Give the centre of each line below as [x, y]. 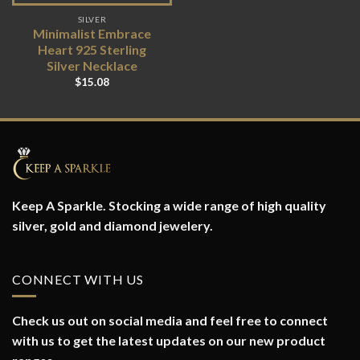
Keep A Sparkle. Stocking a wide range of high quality [169, 205]
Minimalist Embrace [92, 34]
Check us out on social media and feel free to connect [170, 321]
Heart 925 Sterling [92, 50]
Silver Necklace [92, 66]
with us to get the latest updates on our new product [169, 341]
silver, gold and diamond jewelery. [112, 225]
